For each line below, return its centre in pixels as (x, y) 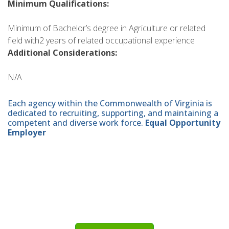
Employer (27, 133)
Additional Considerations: (62, 52)
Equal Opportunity (183, 123)
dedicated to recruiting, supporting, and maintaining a (113, 113)
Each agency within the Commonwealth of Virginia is (110, 104)
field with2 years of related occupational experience (101, 40)
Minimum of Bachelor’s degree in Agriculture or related (107, 28)
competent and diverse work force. (76, 123)
